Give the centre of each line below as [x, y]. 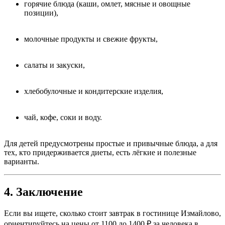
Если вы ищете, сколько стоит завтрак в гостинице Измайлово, [113, 213]
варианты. [22, 162]
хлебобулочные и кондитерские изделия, [94, 91]
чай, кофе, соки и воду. [63, 118]
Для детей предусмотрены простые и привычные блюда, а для [111, 144]
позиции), [41, 13]
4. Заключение [43, 192]
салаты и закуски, [54, 65]
